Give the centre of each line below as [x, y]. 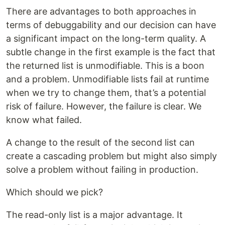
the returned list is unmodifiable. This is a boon [105, 66]
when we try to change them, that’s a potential [106, 93]
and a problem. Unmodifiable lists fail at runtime [107, 79]
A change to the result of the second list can [100, 143]
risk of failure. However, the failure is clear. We [104, 106]
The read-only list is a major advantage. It [94, 215]
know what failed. [44, 120]
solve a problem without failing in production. [102, 170]
